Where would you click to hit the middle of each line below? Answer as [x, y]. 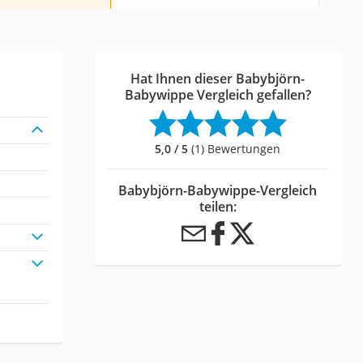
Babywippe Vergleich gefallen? [218, 95]
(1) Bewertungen [235, 149]
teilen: [218, 207]
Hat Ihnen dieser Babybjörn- [218, 79]
